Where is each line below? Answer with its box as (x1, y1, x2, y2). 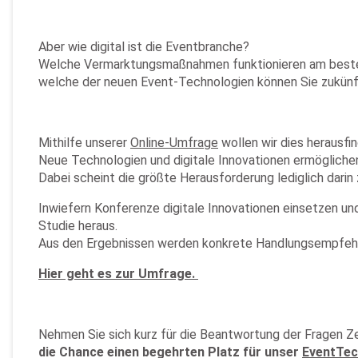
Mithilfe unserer (38, 135, 130, 150)
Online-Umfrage (130, 135, 218, 150)
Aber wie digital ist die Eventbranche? (38, 39, 249, 54)
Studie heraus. (38, 218, 117, 233)
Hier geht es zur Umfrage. (38, 266, 198, 281)
